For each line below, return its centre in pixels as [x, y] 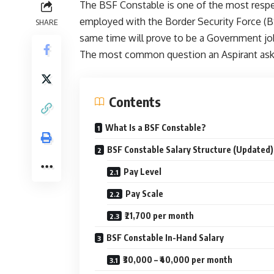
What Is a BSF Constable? [156, 128]
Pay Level [143, 172]
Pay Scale [144, 194]
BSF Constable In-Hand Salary [165, 238]
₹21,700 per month [159, 216]
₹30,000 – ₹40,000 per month [178, 260]
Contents [135, 102]
